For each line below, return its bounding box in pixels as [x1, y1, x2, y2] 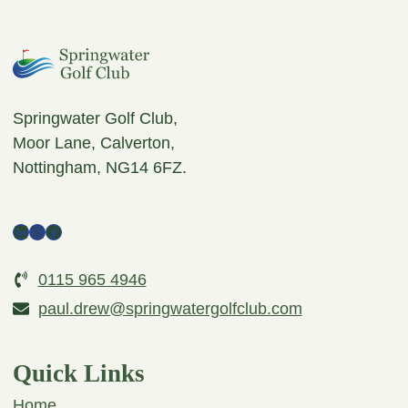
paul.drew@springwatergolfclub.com [37, 299, 302, 318]
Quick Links [12, 360, 145, 388]
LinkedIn [11, 221, 74, 240]
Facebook [44, 221, 117, 240]
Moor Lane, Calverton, [12, 133, 175, 152]
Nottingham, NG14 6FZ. [12, 158, 187, 177]
